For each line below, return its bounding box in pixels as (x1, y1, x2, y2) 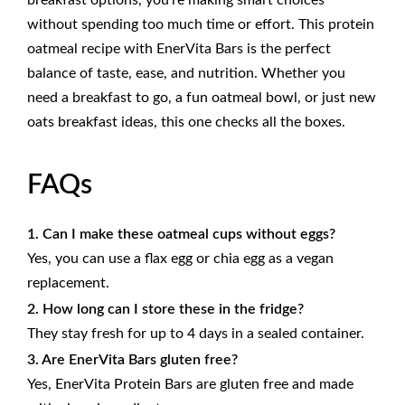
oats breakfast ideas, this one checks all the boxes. (27, 115, 345, 130)
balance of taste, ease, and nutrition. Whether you (27, 66, 345, 81)
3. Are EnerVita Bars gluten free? (27, 353, 238, 368)
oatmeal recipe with (27, 42, 156, 57)
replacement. (27, 276, 109, 291)
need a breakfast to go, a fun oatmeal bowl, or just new (27, 90, 376, 106)
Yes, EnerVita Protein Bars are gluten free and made (27, 377, 353, 392)
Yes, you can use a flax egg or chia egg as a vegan (27, 251, 334, 267)
